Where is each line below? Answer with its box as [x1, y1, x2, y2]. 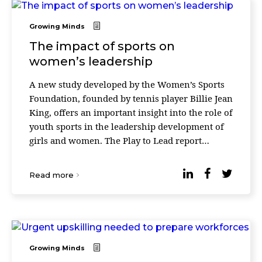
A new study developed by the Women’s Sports [29, 78, 225, 90]
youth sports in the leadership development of [29, 120, 224, 132]
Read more [29, 170, 74, 180]
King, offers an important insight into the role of [29, 106, 233, 118]
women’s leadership [29, 54, 153, 68]
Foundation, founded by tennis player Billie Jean [29, 92, 233, 104]
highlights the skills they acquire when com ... [29, 149, 222, 160]
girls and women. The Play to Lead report [29, 135, 202, 146]
